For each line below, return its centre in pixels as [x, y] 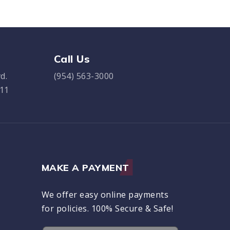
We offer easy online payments [105, 195]
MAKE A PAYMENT [85, 167]
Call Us [72, 59]
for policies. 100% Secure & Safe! [107, 209]
